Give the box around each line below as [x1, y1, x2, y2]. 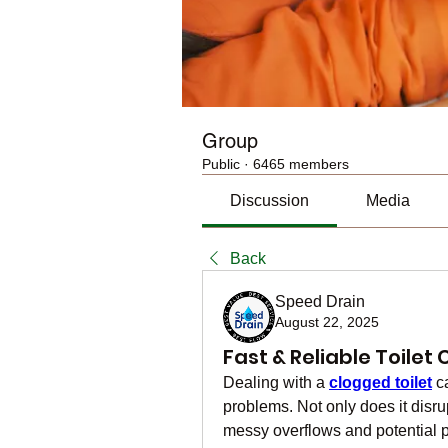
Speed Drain [275, 293, 365, 310]
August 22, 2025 [275, 314, 379, 330]
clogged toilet [329, 374, 432, 391]
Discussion [230, 192, 310, 209]
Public [202, 156, 240, 172]
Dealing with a [223, 374, 329, 391]
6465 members [253, 156, 349, 172]
